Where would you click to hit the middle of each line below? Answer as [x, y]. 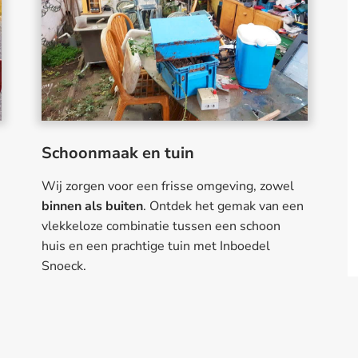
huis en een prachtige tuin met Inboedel [155, 247]
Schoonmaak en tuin [117, 153]
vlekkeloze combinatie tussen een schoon [161, 227]
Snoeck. [64, 267]
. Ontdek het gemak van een [223, 207]
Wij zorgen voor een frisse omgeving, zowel [167, 187]
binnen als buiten [92, 207]
